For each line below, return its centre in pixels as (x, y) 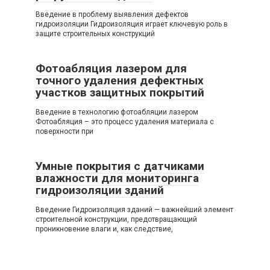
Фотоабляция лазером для (111, 69)
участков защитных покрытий (120, 93)
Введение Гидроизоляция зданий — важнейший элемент (134, 210)
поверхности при (64, 132)
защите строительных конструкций (95, 34)
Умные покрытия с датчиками (120, 166)
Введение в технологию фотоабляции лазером (117, 112)
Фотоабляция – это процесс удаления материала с (125, 122)
